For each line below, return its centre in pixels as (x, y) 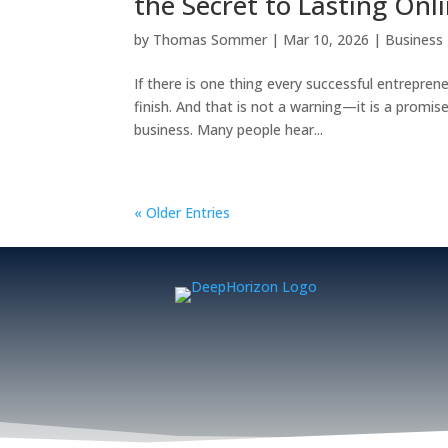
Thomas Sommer (210, 39)
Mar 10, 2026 (326, 39)
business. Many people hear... (229, 129)
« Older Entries (182, 212)
